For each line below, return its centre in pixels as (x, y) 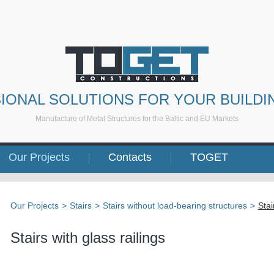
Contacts (130, 157)
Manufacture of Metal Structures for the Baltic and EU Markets (137, 119)
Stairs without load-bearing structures (175, 206)
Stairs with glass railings (87, 238)
